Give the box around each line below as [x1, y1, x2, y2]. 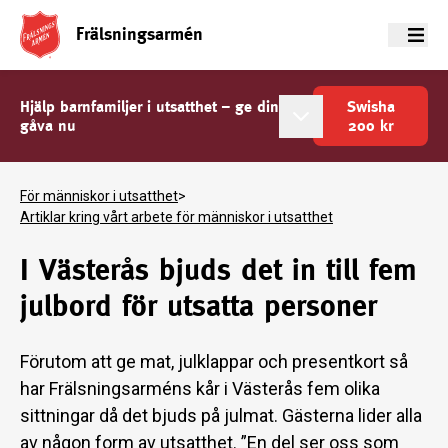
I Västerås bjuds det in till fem [20, 252, 417, 287]
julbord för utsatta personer [20, 288, 377, 323]
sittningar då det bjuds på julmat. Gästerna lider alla [20, 405, 422, 426]
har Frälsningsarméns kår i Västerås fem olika [20, 378, 380, 399]
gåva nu [20, 116, 76, 135]
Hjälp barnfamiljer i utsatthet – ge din [20, 97, 279, 116]
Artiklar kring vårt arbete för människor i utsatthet [20, 209, 333, 225]
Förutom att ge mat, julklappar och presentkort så [20, 351, 408, 372]
